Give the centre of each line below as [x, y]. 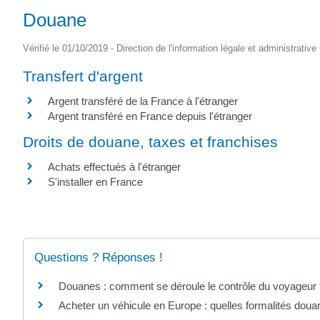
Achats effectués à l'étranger [114, 167]
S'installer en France [95, 182]
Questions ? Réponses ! [99, 257]
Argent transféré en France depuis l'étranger [150, 116]
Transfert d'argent [83, 76]
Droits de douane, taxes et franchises [150, 142]
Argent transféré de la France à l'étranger [143, 101]
